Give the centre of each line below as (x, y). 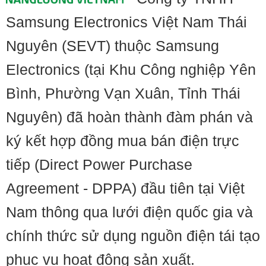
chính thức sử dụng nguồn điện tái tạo (133, 236)
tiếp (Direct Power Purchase (99, 164)
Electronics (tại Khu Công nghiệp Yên (131, 69)
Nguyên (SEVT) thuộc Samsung (113, 46)
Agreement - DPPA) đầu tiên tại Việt (125, 188)
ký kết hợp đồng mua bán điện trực (123, 141)
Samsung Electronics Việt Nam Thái (126, 22)
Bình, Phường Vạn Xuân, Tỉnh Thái (123, 93)
